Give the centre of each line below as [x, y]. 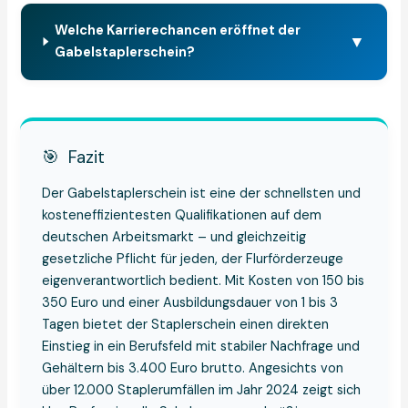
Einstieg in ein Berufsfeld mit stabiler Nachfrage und [201, 346]
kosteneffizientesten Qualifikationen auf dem [182, 215]
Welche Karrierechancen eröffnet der [178, 30]
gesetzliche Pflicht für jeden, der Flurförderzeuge [193, 259]
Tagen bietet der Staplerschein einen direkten [186, 324]
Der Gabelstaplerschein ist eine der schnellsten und [202, 193]
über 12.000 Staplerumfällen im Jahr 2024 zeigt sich [202, 390]
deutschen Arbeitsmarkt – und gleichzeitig [174, 237]
